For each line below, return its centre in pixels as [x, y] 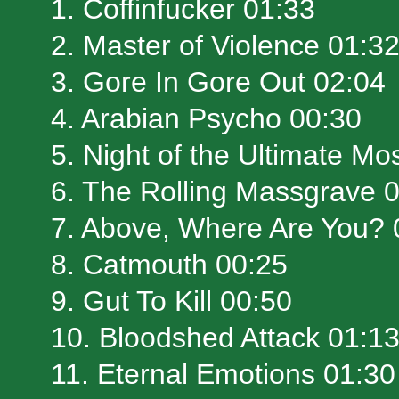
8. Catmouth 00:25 [169, 265]
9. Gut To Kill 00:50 [171, 301]
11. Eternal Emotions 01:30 [223, 375]
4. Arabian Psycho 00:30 [206, 119]
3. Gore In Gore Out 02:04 [218, 82]
